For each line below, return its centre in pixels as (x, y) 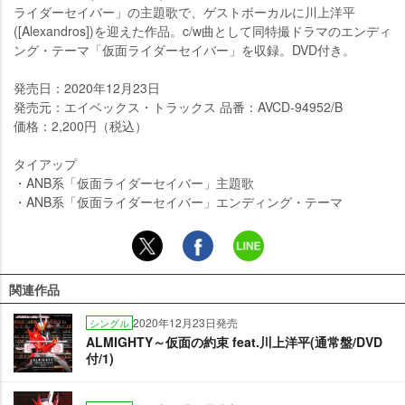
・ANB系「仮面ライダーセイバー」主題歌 (134, 183)
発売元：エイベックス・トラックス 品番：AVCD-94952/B (178, 107)
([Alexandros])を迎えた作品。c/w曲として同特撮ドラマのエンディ (202, 31)
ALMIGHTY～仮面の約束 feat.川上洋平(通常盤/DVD (234, 342)
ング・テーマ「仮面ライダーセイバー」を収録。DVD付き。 (184, 50)
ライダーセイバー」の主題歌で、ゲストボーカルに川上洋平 (184, 12)
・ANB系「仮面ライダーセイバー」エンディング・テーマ (178, 202)
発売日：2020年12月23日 (87, 88)
